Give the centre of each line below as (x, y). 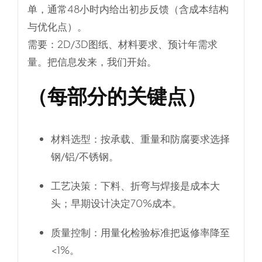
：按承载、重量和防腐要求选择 (160, 138)
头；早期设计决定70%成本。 (116, 203)
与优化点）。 (57, 27)
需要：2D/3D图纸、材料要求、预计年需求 (122, 44)
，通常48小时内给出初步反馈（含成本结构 (133, 9)
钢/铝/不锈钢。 (85, 156)
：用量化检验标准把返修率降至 (160, 232)
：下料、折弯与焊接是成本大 (155, 185)
